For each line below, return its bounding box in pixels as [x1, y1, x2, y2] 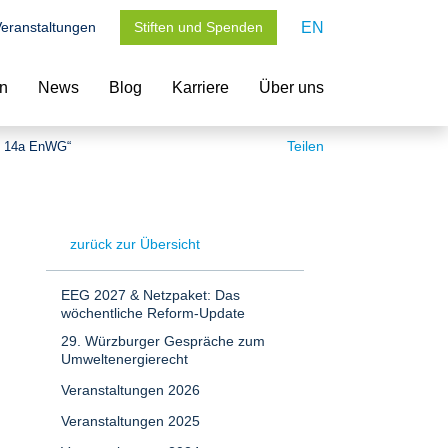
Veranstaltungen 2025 [61, 413, 200, 429]
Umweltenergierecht [61, 351, 188, 367]
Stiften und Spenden [134, 19, 263, 35]
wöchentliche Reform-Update [61, 305, 245, 321]
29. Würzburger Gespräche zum [61, 333, 265, 349]
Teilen [287, 138, 324, 154]
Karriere [172, 79, 229, 96]
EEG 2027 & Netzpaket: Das [61, 287, 240, 303]
